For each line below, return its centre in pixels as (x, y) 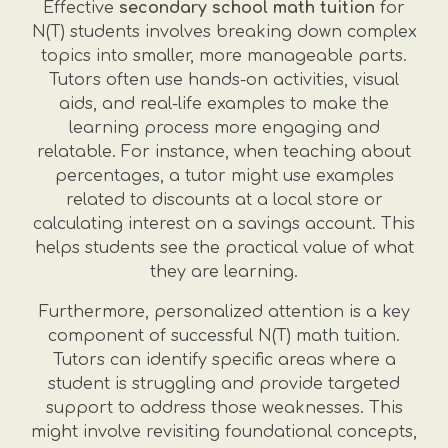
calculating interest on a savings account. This (224, 224)
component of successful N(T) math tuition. (224, 336)
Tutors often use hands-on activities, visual (224, 80)
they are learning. (224, 272)
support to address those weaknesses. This (224, 408)
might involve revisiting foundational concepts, (224, 432)
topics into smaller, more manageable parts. (224, 56)
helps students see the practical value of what (224, 248)
